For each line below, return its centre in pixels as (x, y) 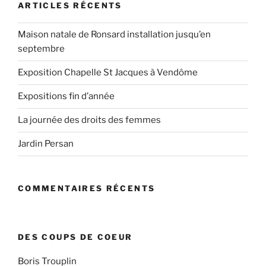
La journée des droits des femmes (89, 120)
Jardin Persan (46, 144)
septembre (41, 49)
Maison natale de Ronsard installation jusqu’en (114, 35)
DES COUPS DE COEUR (75, 237)
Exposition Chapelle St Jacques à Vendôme (108, 73)
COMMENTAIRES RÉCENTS (87, 188)
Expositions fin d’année (66, 96)
